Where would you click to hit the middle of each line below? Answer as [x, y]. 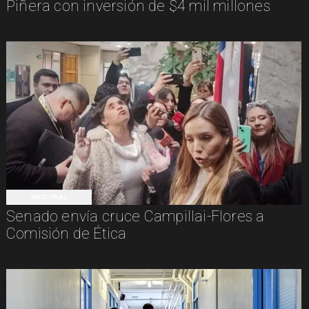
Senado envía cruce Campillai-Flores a [135, 216]
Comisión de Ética [66, 233]
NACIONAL [49, 197]
